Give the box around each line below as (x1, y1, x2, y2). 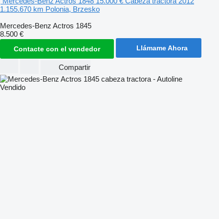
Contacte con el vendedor (14, 45, 100, 53)
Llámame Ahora (136, 44, 188, 52)
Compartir (59, 63, 90, 71)
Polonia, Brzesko (45, 5, 100, 13)
